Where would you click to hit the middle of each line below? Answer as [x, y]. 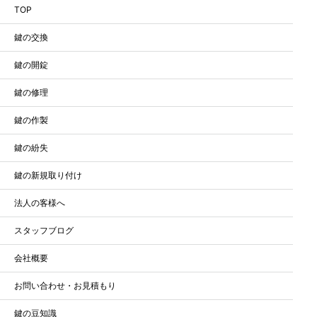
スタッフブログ [44, 230]
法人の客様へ [40, 202]
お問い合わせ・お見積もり [65, 285]
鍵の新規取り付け [48, 175]
